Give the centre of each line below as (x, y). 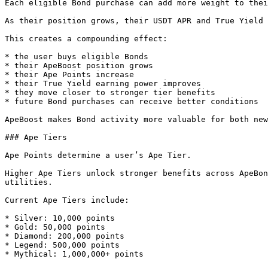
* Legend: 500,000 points (62, 245)
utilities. (29, 182)
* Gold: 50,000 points (55, 227)
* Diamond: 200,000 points (65, 236)
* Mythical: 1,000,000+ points (74, 254)
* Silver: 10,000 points (60, 218)
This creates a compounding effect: (86, 39)
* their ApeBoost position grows (79, 66)
